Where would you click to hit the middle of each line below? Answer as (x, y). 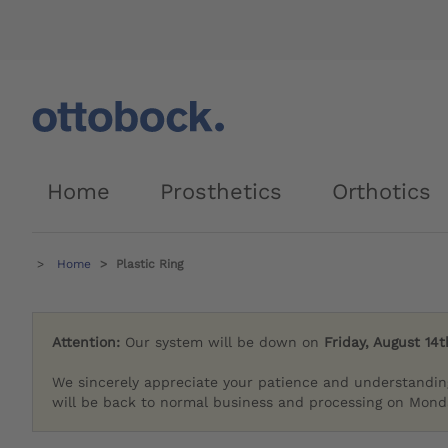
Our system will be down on (225, 342)
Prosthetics (221, 191)
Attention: (89, 342)
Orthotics (381, 191)
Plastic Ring (149, 264)
